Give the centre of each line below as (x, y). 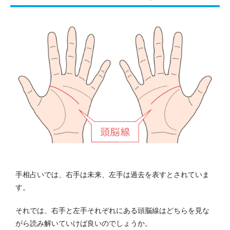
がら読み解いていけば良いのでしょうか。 (84, 223)
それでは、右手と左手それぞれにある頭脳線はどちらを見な (112, 210)
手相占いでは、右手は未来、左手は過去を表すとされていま (112, 174)
